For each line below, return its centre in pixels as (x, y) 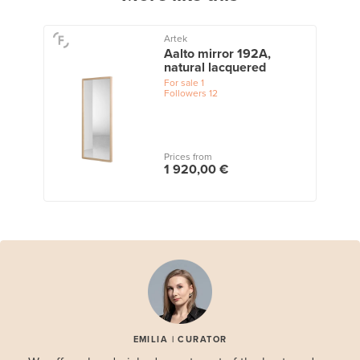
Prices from (188, 156)
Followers (185, 93)
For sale (181, 82)
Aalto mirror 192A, (217, 53)
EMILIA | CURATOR (180, 339)
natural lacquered (215, 67)
